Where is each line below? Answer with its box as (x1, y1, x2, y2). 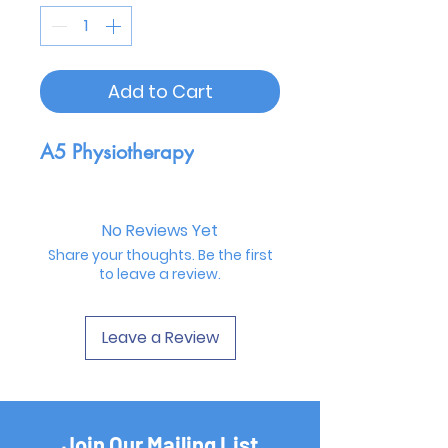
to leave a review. (99, 264, 221, 285)
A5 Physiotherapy (40, 139, 194, 166)
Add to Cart (107, 79, 213, 105)
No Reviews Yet (102, 219, 218, 243)
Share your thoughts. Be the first (47, 245, 273, 266)
